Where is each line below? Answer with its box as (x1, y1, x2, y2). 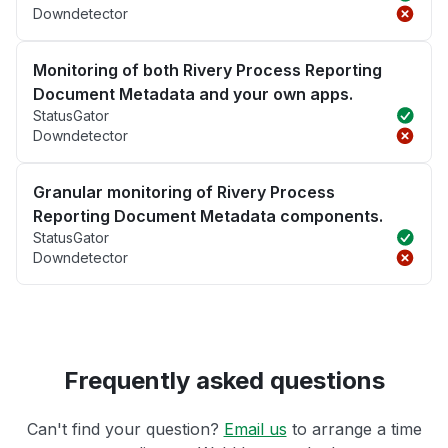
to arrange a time (286, 418, 422, 439)
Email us (223, 418, 287, 439)
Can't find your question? (26, 418, 224, 439)
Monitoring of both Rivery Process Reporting (33, 59, 382, 80)
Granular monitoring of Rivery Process (33, 181, 335, 202)
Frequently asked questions (63, 365, 385, 395)
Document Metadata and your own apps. (33, 83, 353, 104)
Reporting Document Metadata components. (33, 205, 383, 226)
